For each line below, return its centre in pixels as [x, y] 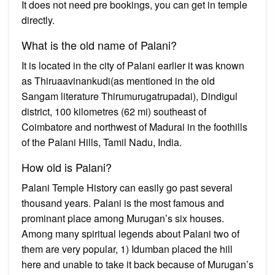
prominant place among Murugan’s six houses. [123, 218]
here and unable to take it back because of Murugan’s [137, 264]
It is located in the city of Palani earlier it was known [133, 65]
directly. [38, 20]
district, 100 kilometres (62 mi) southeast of [114, 111]
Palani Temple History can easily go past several [127, 187]
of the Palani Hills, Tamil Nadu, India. [102, 142]
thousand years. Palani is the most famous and [123, 203]
